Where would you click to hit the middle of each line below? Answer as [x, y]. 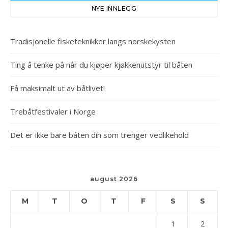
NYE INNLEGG [114, 9]
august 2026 [114, 179]
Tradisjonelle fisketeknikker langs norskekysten [93, 41]
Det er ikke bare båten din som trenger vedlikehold [99, 135]
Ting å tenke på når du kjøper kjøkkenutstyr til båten [101, 65]
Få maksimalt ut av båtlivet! [58, 88]
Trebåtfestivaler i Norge [53, 112]
